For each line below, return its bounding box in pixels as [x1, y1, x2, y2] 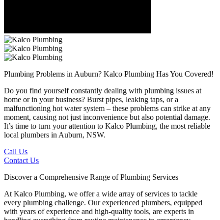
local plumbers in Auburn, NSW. [4, 130, 106, 139]
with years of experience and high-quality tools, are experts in [4, 207, 194, 216]
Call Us [4, 147, 27, 156]
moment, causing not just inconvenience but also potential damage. [4, 112, 210, 121]
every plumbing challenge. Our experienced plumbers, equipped [4, 198, 202, 207]
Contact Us [4, 156, 39, 165]
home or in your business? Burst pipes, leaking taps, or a [4, 95, 178, 104]
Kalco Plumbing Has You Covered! [102, 69, 214, 78]
